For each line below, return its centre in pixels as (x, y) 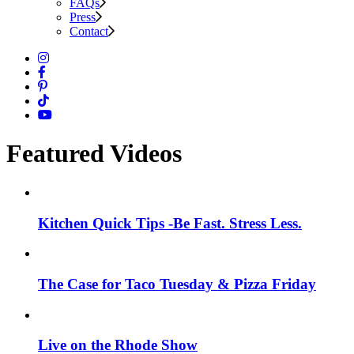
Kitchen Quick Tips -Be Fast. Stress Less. (170, 223)
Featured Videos (94, 154)
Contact (89, 31)
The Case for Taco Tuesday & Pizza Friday (177, 284)
